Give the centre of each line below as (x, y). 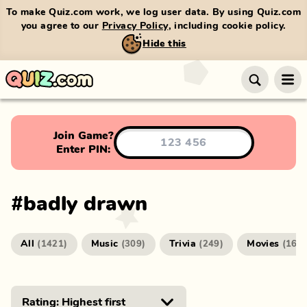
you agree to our (61, 26)
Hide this (164, 44)
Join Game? (83, 136)
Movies (263, 244)
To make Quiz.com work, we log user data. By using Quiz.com (153, 12)
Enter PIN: (83, 149)
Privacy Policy (135, 26)
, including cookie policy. (227, 26)
